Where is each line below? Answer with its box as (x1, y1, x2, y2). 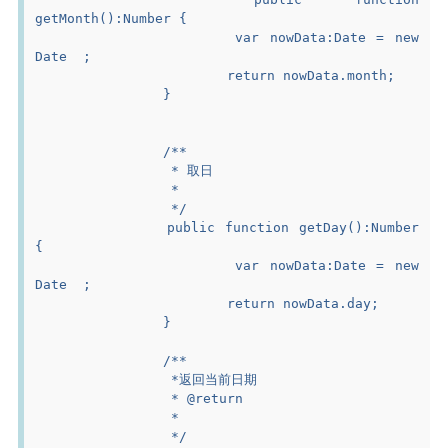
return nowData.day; (227, 295, 380, 311)
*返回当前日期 (163, 371, 258, 387)
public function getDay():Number (35, 219, 167, 235)
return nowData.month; (227, 67, 396, 83)
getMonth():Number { (35, 10, 188, 26)
